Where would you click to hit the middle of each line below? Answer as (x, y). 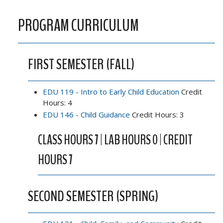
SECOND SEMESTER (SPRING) (93, 196)
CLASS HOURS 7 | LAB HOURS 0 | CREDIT (115, 140)
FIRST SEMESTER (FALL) (81, 64)
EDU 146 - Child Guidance (86, 114)
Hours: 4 (57, 103)
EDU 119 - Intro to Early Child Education (111, 92)
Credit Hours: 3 (157, 114)
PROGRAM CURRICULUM (78, 26)
